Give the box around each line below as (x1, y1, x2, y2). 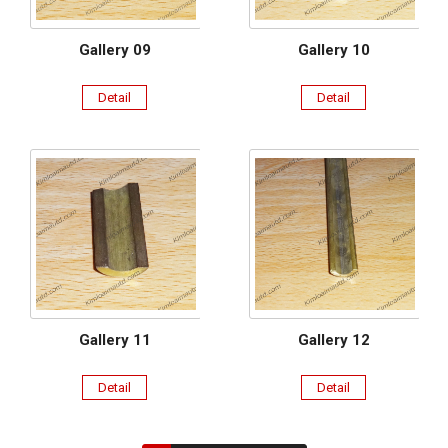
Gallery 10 (297, 40, 370, 59)
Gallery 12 (297, 330, 370, 349)
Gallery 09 (78, 40, 151, 59)
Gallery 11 (78, 330, 151, 349)
